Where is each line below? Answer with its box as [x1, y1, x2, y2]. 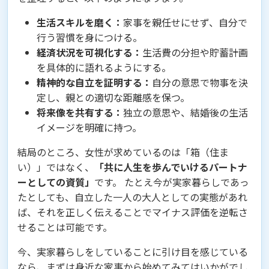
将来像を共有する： [37, 105, 123, 120]
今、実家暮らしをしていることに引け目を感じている [17, 244, 248, 259]
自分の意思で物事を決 [152, 75, 248, 90]
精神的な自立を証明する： [37, 75, 152, 90]
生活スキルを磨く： [37, 15, 123, 30]
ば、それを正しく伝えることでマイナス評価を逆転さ [17, 205, 248, 220]
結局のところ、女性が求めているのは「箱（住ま [17, 145, 229, 160]
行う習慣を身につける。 [37, 30, 142, 45]
